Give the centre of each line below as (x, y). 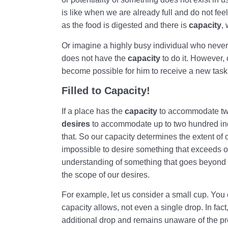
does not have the (95, 58)
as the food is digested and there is (125, 25)
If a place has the (93, 111)
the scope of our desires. (106, 175)
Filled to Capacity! (106, 91)
